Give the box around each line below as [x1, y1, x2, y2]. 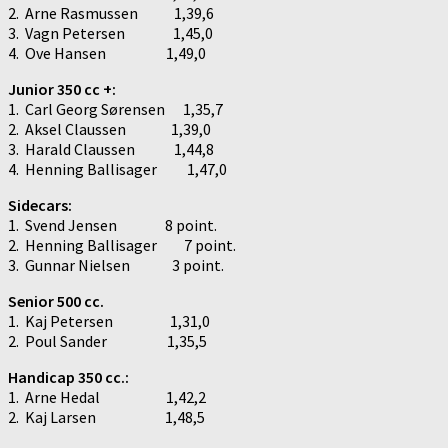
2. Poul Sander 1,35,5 [8, 330, 207, 351]
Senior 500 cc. [8, 290, 104, 311]
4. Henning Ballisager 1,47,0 [8, 158, 227, 179]
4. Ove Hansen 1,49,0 [8, 42, 206, 63]
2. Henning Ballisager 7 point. [8, 234, 236, 255]
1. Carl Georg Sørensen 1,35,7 [8, 98, 223, 119]
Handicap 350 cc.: [8, 366, 129, 387]
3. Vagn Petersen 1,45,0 [8, 22, 213, 43]
